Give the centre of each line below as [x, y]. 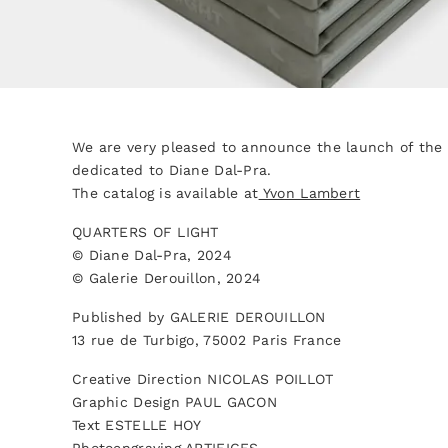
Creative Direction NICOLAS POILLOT [203, 379]
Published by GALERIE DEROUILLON [199, 317]
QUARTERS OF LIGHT [145, 232]
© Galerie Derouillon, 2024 [167, 278]
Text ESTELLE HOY [137, 425]
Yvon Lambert [309, 193]
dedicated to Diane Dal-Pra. [172, 170]
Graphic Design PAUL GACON [174, 402]
